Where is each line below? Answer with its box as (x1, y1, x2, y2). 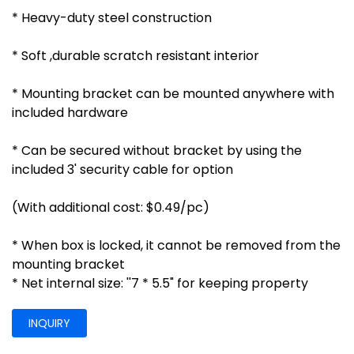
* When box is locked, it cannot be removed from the (12, 235, 341, 254)
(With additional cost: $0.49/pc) (12, 198, 209, 217)
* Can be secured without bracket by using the (12, 141, 302, 160)
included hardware (12, 103, 128, 122)
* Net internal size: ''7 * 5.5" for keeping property (12, 273, 308, 292)
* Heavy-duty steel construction (12, 8, 212, 27)
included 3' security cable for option (12, 160, 233, 179)
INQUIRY (28, 314, 70, 331)
